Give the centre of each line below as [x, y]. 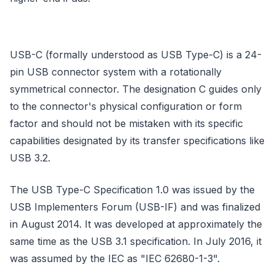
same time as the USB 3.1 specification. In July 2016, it [136, 241]
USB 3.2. [30, 158]
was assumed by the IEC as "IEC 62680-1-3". [115, 258]
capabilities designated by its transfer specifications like [137, 141]
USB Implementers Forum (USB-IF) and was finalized [135, 207]
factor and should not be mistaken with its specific [126, 123]
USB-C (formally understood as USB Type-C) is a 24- [136, 55]
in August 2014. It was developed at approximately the [136, 224]
